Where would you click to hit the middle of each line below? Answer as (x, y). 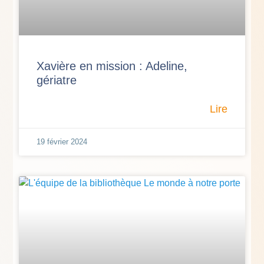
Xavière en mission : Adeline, (112, 66)
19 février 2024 (62, 141)
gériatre (57, 80)
